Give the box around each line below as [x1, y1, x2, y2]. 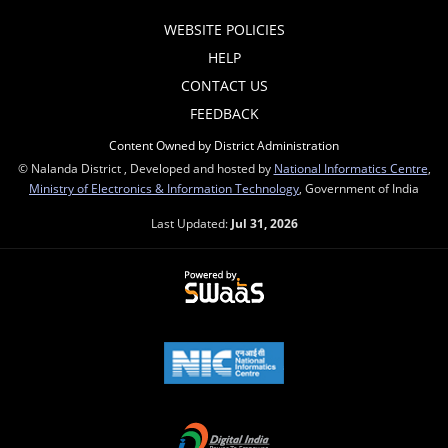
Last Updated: [150, 215, 231, 231]
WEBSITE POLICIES [163, 20, 285, 39]
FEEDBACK [189, 104, 259, 123]
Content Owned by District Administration [109, 137, 339, 153]
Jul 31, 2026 [230, 215, 298, 231]
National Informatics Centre [273, 160, 428, 176]
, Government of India [299, 180, 419, 196]
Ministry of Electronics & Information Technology [29, 180, 299, 196]
